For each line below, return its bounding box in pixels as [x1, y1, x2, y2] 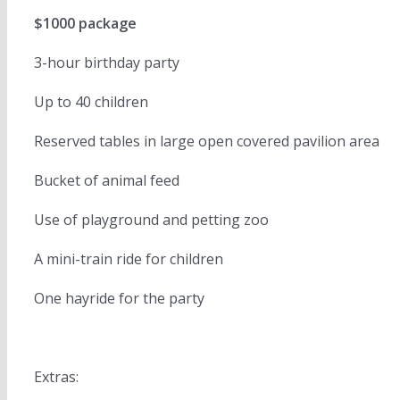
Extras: [34, 367, 79, 387]
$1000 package [34, 13, 137, 33]
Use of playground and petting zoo [34, 210, 269, 229]
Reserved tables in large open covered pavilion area [34, 131, 379, 151]
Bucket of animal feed [34, 171, 179, 190]
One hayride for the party [34, 288, 204, 308]
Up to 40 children [34, 92, 148, 112]
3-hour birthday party [34, 53, 179, 72]
